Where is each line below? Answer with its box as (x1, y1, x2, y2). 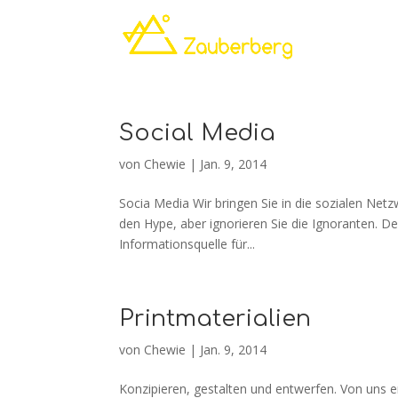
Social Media (119, 120, 276, 146)
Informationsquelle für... (119, 235, 256, 252)
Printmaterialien (119, 306, 312, 331)
